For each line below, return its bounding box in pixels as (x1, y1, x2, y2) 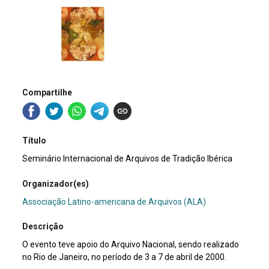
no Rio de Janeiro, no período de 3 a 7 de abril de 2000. (22, 252, 227, 262)
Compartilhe (22, 87, 73, 97)
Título (22, 136, 47, 146)
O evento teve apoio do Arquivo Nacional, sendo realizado (22, 240, 240, 250)
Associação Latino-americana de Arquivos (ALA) (22, 196, 207, 207)
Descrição (22, 222, 64, 232)
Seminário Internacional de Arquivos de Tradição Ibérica (22, 154, 233, 164)
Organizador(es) (22, 178, 89, 189)
